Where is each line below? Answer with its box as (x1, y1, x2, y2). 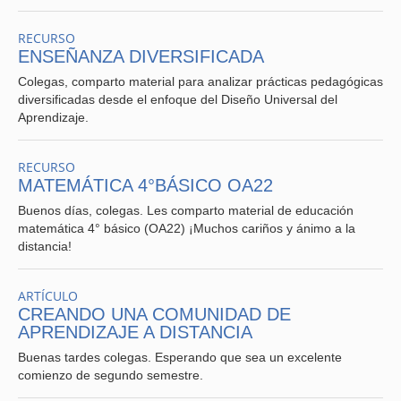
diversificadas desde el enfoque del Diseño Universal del (18, 92, 337, 107)
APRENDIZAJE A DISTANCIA (18, 322, 252, 342)
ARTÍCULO (18, 287, 78, 304)
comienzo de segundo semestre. (18, 368, 203, 382)
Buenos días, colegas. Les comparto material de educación (18, 203, 354, 218)
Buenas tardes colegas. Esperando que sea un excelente (18, 350, 342, 364)
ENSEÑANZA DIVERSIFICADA (18, 47, 264, 66)
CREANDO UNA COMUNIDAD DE (18, 304, 291, 324)
